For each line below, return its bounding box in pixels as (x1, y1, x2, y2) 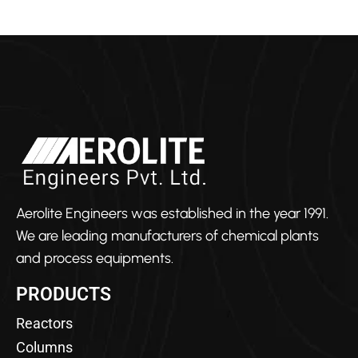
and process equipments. (16, 249, 173, 267)
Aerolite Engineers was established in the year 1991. (16, 204, 328, 222)
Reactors (16, 314, 76, 332)
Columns (16, 338, 73, 356)
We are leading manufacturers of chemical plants (16, 226, 319, 245)
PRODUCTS (16, 283, 111, 305)
